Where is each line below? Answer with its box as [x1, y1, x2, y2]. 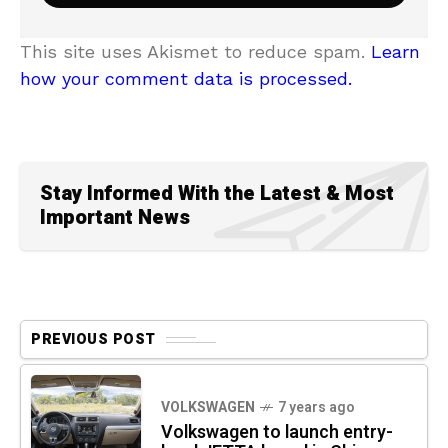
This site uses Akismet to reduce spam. [20, 41, 371, 63]
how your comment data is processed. [20, 68, 352, 90]
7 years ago [278, 397, 355, 419]
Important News [40, 203, 190, 233]
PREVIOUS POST [31, 329, 156, 351]
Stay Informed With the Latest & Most [40, 179, 394, 209]
